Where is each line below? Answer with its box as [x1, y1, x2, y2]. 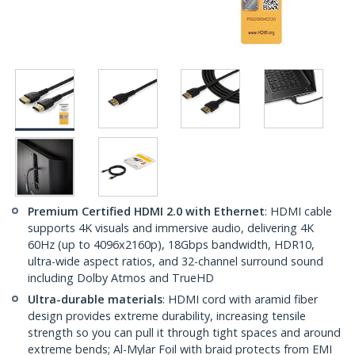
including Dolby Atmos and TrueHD [28, 270, 214, 286]
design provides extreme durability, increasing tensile [28, 308, 306, 324]
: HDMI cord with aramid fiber [162, 292, 318, 307]
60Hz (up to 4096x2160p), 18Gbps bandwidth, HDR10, [28, 237, 315, 253]
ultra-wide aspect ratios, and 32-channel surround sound [28, 254, 323, 269]
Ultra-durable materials [28, 292, 162, 307]
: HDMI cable [265, 204, 332, 219]
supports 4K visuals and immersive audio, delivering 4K [28, 220, 314, 236]
